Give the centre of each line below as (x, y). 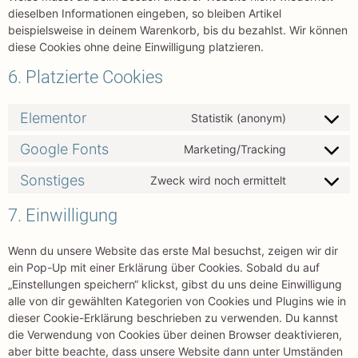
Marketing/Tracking (235, 149)
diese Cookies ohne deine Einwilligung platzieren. (136, 47)
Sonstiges (52, 180)
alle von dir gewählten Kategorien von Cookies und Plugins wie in (177, 301)
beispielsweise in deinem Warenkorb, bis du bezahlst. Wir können (178, 30)
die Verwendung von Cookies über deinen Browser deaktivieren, (175, 335)
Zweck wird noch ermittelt (218, 180)
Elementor (53, 117)
